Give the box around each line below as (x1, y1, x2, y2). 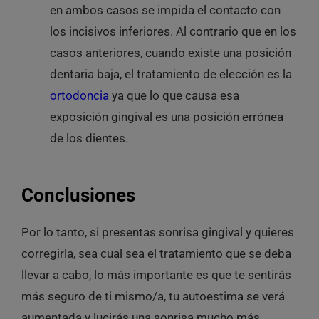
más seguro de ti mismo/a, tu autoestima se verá (21, 289, 285, 304)
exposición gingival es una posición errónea (49, 109, 283, 124)
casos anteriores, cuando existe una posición (49, 45, 291, 60)
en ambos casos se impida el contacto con (49, 2, 281, 17)
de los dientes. (49, 130, 128, 145)
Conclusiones (21, 184, 135, 206)
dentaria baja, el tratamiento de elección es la (49, 66, 292, 81)
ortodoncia (49, 88, 109, 103)
